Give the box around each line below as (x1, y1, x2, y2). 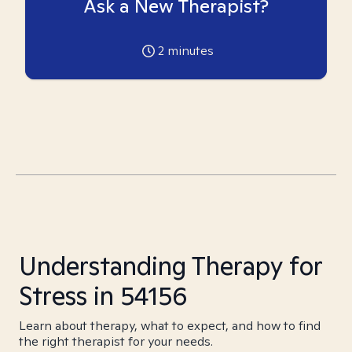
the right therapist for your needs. (19, 333, 213, 350)
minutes (163, 42, 214, 59)
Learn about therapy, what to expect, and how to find (19, 317, 321, 334)
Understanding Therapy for (19, 249, 322, 282)
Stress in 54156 (19, 279, 188, 312)
